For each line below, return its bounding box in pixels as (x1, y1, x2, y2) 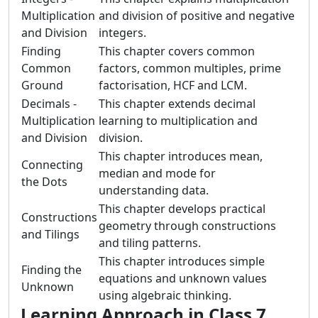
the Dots (21, 174, 67, 190)
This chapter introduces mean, (99, 148, 263, 164)
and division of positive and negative (99, 8, 295, 23)
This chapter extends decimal (99, 96, 256, 111)
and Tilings (21, 226, 79, 242)
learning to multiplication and (99, 113, 258, 128)
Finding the (21, 262, 82, 278)
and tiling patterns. (99, 235, 201, 251)
